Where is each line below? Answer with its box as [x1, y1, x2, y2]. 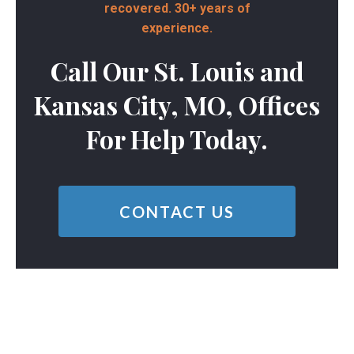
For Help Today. [86, 122, 268, 156]
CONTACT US [119, 201, 235, 221]
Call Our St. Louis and [50, 54, 304, 88]
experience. [141, 21, 213, 36]
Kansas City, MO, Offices [34, 88, 320, 122]
